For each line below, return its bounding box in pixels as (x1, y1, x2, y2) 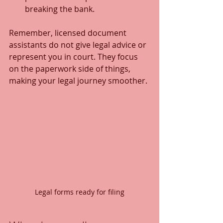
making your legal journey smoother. (9, 75, 147, 86)
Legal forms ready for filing (35, 187, 124, 197)
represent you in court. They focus (9, 51, 140, 62)
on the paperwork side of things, (9, 63, 132, 74)
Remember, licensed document (9, 27, 128, 38)
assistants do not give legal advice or (9, 39, 148, 50)
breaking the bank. (25, 3, 95, 14)
